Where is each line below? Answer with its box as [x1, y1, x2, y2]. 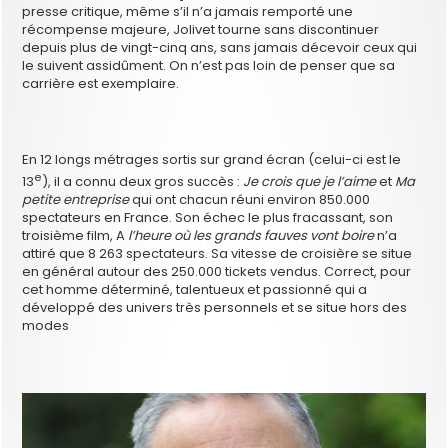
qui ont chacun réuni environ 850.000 [129, 189, 371, 209]
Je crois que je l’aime [243, 171, 377, 191]
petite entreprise [22, 189, 130, 209]
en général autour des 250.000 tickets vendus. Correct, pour [22, 261, 412, 281]
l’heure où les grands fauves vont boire [125, 225, 375, 245]
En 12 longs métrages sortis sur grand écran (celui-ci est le [22, 149, 402, 169]
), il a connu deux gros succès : [42, 171, 244, 191]
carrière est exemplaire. [22, 73, 180, 93]
